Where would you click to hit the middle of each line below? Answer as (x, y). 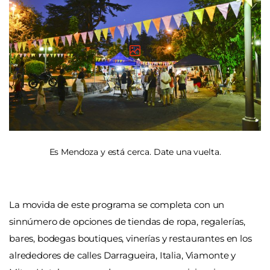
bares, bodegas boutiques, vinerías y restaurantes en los (130, 238)
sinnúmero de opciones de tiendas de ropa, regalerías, (127, 221)
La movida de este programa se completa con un (117, 204)
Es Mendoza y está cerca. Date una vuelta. (135, 152)
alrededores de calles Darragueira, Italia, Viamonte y (123, 255)
